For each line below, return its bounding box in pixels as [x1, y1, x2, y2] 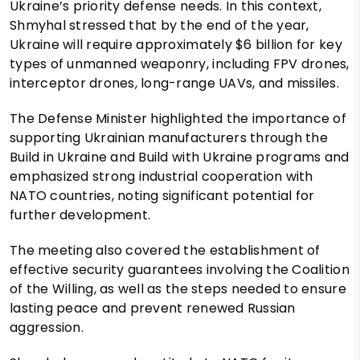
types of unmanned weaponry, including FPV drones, [10, 54, 350, 73]
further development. [10, 205, 151, 224]
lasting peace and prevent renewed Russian [10, 298, 296, 317]
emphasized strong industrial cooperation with [10, 166, 313, 186]
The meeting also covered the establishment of [10, 240, 321, 260]
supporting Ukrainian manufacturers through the [10, 128, 328, 147]
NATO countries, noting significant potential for [10, 186, 315, 205]
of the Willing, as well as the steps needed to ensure [10, 279, 346, 298]
